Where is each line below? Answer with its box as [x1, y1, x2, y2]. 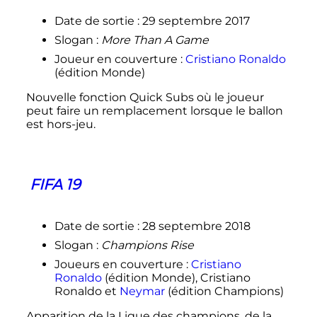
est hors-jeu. [25, 117, 96, 131]
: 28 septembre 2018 [137, 219, 250, 234]
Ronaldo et [54, 284, 120, 299]
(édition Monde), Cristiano [101, 271, 250, 285]
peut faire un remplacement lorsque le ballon [25, 103, 283, 117]
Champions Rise [100, 238, 194, 253]
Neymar [119, 284, 165, 299]
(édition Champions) [164, 284, 284, 299]
